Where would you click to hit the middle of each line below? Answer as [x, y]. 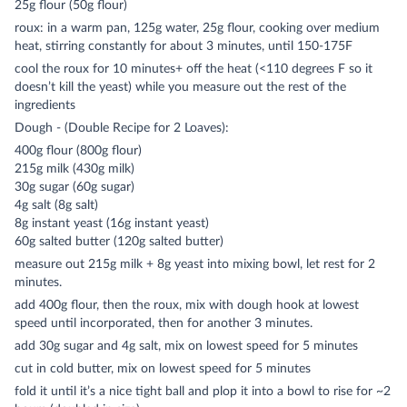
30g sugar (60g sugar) [74, 187]
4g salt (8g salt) [56, 205]
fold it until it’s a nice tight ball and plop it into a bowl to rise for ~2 [203, 392]
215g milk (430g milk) [74, 169]
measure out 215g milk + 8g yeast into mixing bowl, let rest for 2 [195, 264]
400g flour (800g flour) [78, 151]
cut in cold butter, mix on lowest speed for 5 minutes [163, 369]
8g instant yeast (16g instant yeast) [112, 223]
